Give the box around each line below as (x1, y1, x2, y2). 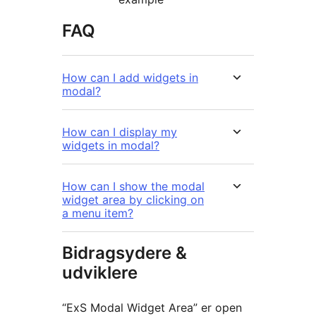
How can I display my (62, 125, 177, 140)
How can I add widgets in (62, 71, 198, 85)
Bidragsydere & (62, 243, 187, 264)
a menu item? (62, 206, 133, 221)
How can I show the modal (62, 179, 205, 194)
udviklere (62, 262, 138, 284)
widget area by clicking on (62, 193, 204, 207)
